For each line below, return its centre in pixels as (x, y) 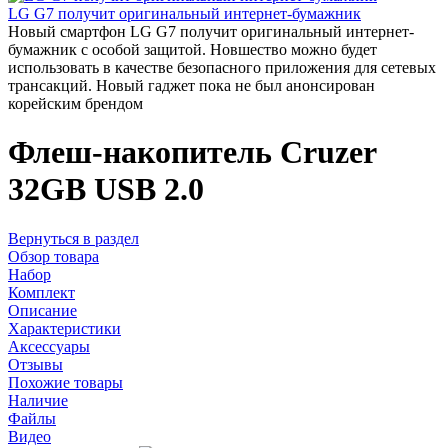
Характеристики (64, 328)
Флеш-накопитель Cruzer (192, 152)
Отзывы (35, 364)
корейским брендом (75, 103)
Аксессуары (49, 346)
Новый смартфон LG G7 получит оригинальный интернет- (211, 31)
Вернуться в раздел (73, 238)
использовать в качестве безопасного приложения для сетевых (222, 67)
